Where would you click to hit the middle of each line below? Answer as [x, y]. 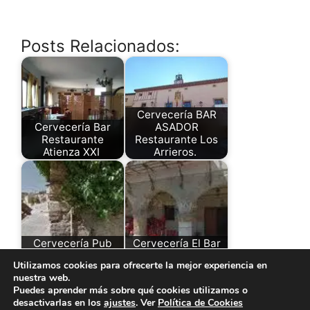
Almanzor [73, 255]
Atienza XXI [73, 152]
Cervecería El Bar [176, 243]
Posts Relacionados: [100, 46]
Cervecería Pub [73, 243]
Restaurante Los [176, 139]
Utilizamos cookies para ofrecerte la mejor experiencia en [140, 265]
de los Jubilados [176, 255]
